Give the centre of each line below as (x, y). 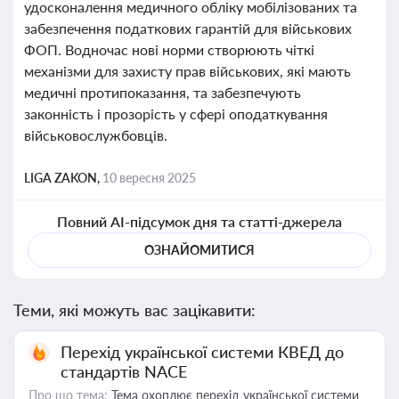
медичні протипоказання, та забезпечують (163, 92)
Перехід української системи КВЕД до (202, 352)
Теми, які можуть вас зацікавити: (134, 310)
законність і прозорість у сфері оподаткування (176, 114)
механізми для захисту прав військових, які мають (187, 71)
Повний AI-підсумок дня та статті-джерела (199, 221)
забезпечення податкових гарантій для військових (188, 28)
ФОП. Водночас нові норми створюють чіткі (169, 49)
